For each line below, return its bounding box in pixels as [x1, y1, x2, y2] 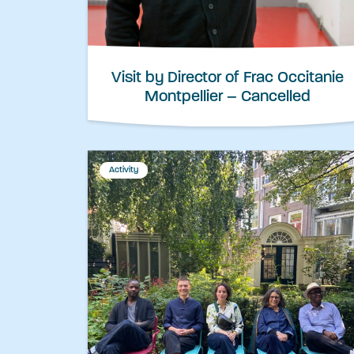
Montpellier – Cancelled [145, 89, 311, 106]
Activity [109, 166, 138, 175]
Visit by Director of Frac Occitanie [111, 70, 344, 87]
